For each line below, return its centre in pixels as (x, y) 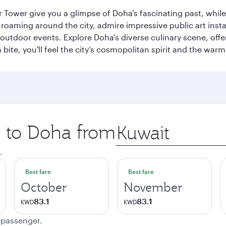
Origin (127, 125)
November (153, 187)
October (44, 187)
